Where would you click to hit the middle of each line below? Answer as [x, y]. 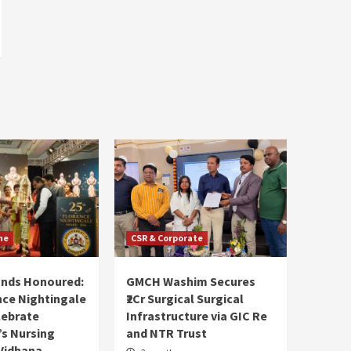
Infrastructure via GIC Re [197, 315]
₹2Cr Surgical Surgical [185, 298]
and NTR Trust [166, 333]
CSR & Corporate [167, 237]
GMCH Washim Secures [191, 281]
